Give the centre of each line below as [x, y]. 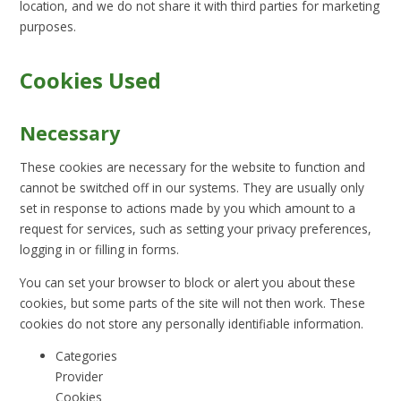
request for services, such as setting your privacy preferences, [196, 228]
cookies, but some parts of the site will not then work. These [193, 303]
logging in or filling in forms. [100, 249]
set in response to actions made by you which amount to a [188, 208]
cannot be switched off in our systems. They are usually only [192, 187]
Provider [80, 377]
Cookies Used [91, 81]
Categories [87, 356]
